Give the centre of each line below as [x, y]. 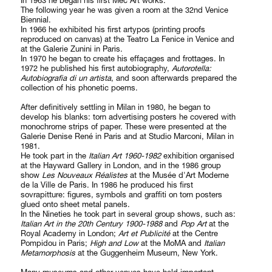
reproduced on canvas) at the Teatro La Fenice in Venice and [128, 39]
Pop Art [194, 224]
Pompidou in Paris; [56, 243]
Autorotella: [192, 68]
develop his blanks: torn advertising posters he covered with [128, 117]
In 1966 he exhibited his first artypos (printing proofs [113, 29]
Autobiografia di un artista [66, 78]
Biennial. [36, 20]
